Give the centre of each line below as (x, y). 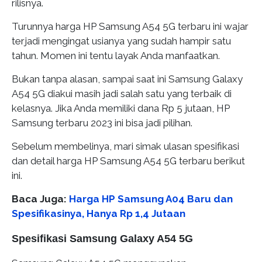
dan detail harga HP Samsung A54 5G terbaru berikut (128, 161)
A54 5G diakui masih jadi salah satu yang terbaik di (122, 94)
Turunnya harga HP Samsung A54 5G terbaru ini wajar (130, 26)
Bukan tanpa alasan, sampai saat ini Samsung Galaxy (127, 79)
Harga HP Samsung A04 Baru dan (151, 199)
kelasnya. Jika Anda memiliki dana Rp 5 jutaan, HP (121, 108)
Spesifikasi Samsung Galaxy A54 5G (102, 239)
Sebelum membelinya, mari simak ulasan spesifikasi (125, 146)
